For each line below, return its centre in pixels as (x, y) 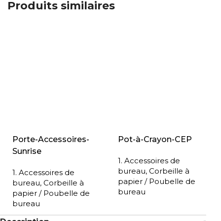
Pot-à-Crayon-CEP (155, 140)
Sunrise (27, 151)
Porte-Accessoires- (51, 140)
